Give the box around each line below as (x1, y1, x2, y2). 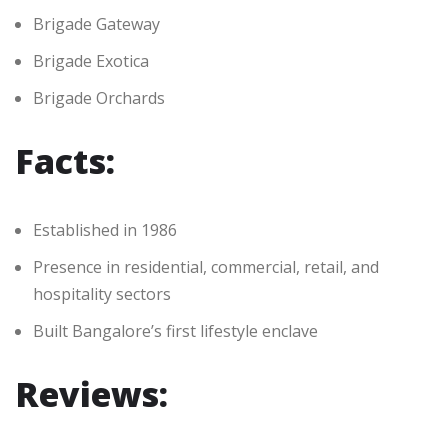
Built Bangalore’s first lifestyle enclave (33, 320, 318, 343)
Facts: (15, 138, 115, 185)
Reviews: (15, 371, 168, 418)
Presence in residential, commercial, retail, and (33, 256, 379, 279)
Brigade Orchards (33, 87, 165, 110)
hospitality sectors (33, 283, 171, 306)
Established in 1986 (33, 219, 177, 242)
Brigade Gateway (33, 13, 160, 36)
